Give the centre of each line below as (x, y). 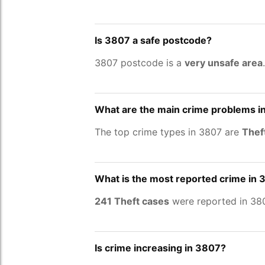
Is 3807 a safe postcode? (153, 40)
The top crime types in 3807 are (168, 132)
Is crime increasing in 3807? (160, 248)
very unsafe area (224, 63)
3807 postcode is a (140, 63)
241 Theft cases (132, 201)
